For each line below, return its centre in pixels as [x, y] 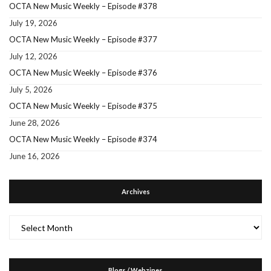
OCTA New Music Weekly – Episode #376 [83, 73]
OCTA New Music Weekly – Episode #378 [83, 6]
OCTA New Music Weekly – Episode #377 [83, 39]
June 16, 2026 [34, 156]
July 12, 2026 [33, 56]
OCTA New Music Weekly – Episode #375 [83, 106]
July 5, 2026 [31, 90]
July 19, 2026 [33, 23]
